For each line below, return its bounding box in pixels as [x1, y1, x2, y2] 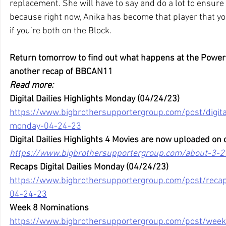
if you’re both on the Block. [10, 25, 111, 36]
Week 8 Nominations [10, 202, 89, 213]
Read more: [10, 80, 53, 91]
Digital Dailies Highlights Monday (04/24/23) [10, 93, 180, 104]
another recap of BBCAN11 [10, 66, 113, 77]
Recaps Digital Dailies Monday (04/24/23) [10, 161, 168, 173]
